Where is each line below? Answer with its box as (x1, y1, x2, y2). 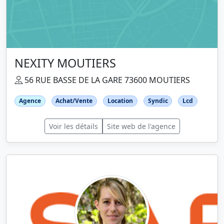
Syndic (147, 96, 168, 105)
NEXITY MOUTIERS (14, 54, 116, 71)
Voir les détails (48, 121, 98, 131)
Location (107, 96, 133, 105)
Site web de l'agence (106, 121, 175, 131)
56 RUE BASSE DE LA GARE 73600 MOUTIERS (22, 74, 190, 85)
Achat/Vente (55, 96, 93, 105)
